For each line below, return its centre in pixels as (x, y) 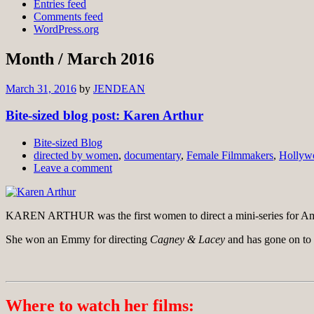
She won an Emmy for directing (78, 240)
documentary (152, 156)
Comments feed (68, 16)
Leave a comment (73, 168)
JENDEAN (119, 88)
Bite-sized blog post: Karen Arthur (104, 116)
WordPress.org (66, 29)
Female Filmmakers (230, 156)
